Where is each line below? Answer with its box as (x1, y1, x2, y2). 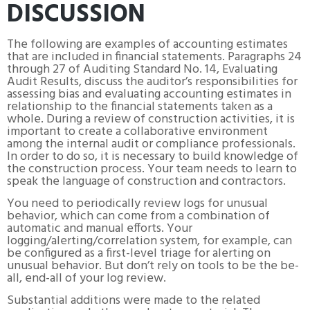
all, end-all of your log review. (7, 268, 166, 289)
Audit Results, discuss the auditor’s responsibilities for (7, 71, 298, 92)
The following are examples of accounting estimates (7, 34, 288, 55)
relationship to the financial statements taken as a (7, 96, 273, 117)
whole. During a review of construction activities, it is (7, 109, 295, 129)
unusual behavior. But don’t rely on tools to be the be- (7, 255, 299, 276)
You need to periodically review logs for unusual (7, 193, 268, 214)
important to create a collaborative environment (7, 121, 268, 142)
